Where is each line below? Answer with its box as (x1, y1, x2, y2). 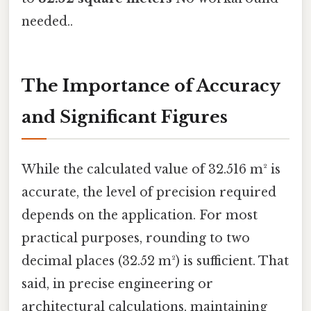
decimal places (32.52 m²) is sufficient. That (22, 253, 289, 269)
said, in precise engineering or (22, 276, 213, 292)
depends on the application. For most (22, 207, 258, 223)
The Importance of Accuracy (22, 76, 280, 96)
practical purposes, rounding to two (22, 230, 250, 246)
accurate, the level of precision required (22, 184, 276, 200)
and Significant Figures (22, 107, 228, 128)
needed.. (22, 14, 73, 30)
